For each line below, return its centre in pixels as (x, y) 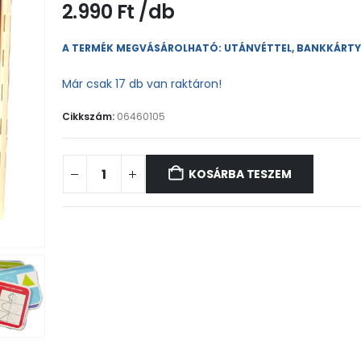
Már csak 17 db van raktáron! (141, 84)
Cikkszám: (89, 116)
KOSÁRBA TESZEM (240, 174)
